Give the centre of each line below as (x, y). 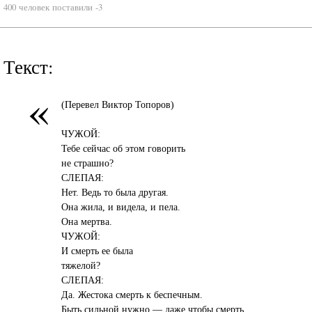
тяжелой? (81, 265)
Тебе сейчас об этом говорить (124, 148)
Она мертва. (87, 221)
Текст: (29, 67)
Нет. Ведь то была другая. (115, 192)
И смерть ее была (97, 250)
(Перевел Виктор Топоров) (118, 104)
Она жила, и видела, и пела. (121, 206)
